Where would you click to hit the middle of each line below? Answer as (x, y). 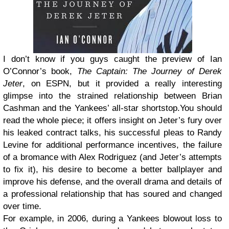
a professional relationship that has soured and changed (112, 194)
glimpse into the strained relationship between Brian (112, 96)
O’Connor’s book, (40, 71)
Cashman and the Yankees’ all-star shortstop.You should (112, 108)
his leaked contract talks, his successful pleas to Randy (112, 133)
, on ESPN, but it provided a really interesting (122, 84)
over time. (22, 206)
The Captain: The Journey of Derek (150, 71)
